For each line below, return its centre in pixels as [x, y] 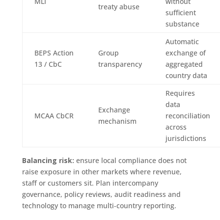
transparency [120, 64]
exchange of [185, 53]
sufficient [180, 12]
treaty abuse [119, 6]
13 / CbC [48, 64]
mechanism [117, 121]
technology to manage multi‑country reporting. [99, 205]
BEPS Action [54, 53]
